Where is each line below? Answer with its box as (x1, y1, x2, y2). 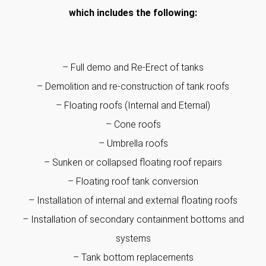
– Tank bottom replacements (72, 252, 194, 263)
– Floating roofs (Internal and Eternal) (56, 100, 210, 111)
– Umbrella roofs (98, 138, 168, 149)
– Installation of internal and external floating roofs (28, 195, 237, 206)
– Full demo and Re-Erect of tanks (62, 62, 204, 73)
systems (115, 233, 151, 244)
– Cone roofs (105, 119, 161, 130)
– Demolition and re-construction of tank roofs (37, 81, 229, 92)
